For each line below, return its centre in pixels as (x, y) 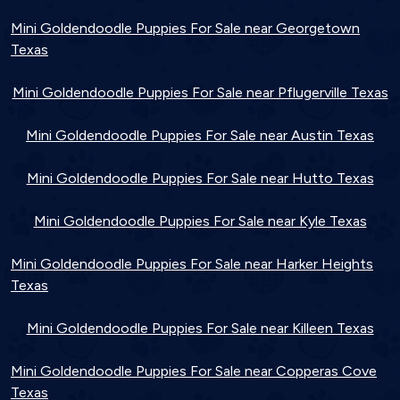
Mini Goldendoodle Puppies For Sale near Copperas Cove (194, 371)
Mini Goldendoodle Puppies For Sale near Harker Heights (192, 263)
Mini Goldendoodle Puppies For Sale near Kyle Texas (200, 221)
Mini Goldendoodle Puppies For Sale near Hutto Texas (200, 178)
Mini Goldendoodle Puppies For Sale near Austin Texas (200, 135)
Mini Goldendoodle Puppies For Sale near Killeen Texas (200, 328)
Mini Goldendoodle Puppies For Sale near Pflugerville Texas (200, 92)
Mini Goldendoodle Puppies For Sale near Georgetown (185, 28)
